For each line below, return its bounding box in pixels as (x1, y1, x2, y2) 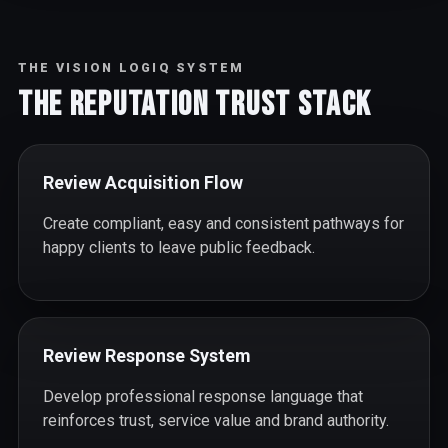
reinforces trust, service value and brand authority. (42, 410, 389, 430)
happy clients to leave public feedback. (42, 237, 315, 257)
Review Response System (42, 344, 250, 366)
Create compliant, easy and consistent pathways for (42, 213, 404, 233)
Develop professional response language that (42, 386, 363, 406)
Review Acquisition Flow (42, 171, 243, 193)
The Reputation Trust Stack (17, 83, 373, 125)
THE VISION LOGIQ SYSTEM (17, 59, 245, 75)
